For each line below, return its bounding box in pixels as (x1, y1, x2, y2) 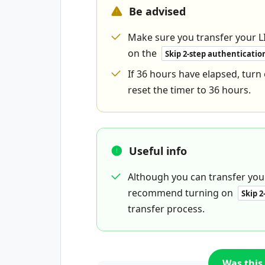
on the (128, 47, 159, 60)
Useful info (129, 144, 187, 158)
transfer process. (128, 202, 205, 215)
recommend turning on (128, 186, 235, 199)
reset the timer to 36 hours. (128, 83, 251, 96)
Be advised (129, 4, 186, 18)
